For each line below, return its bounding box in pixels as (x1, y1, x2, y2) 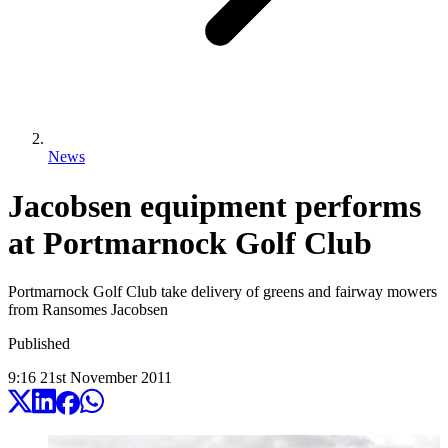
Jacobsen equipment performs (8, 187, 421, 224)
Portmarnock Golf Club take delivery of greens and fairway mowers (8, 283, 437, 301)
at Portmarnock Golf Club (8, 224, 372, 261)
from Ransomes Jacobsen (8, 301, 168, 319)
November (70, 369, 137, 387)
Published (8, 335, 70, 353)
